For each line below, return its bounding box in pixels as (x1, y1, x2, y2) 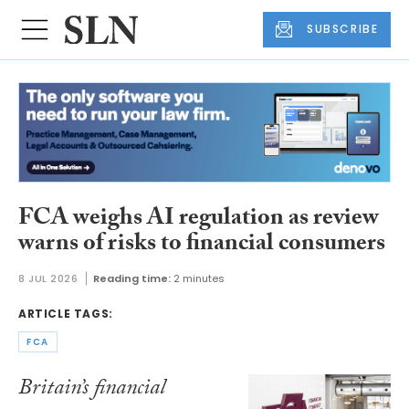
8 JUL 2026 (18, 270, 79, 286)
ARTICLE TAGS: (18, 305, 113, 321)
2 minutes (173, 270, 225, 286)
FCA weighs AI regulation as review (18, 200, 379, 241)
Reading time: (92, 270, 171, 286)
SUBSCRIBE (307, 21, 379, 37)
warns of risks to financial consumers (18, 225, 385, 267)
